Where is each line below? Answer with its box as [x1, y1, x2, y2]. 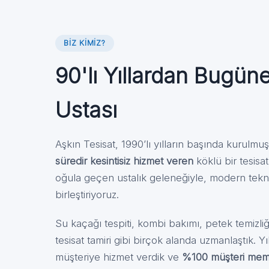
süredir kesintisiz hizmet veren [55, 155, 193, 167]
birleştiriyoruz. [55, 189, 119, 201]
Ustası [55, 97, 117, 123]
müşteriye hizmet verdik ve [55, 251, 182, 263]
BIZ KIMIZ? [64, 38, 106, 47]
